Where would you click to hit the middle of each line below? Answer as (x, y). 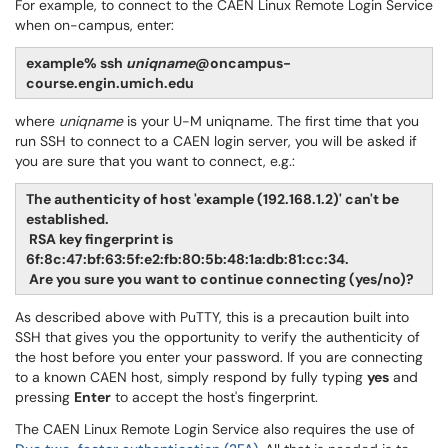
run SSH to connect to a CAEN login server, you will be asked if (216, 141)
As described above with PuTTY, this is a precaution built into (212, 317)
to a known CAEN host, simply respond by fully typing (191, 377)
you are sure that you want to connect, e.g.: (155, 161)
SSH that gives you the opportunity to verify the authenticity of (217, 337)
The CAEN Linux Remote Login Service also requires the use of (215, 429)
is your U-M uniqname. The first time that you (271, 121)
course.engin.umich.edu (110, 83)
